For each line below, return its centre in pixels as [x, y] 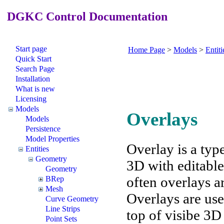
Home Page [146, 49]
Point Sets [61, 218]
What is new [35, 88]
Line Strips [63, 208]
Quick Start [33, 58]
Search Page [35, 68]
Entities [37, 148]
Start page [31, 48]
